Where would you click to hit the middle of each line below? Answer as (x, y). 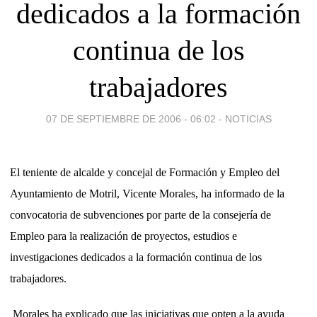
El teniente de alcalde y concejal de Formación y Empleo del (145, 172)
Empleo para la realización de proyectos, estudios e (123, 236)
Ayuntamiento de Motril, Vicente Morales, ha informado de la (147, 193)
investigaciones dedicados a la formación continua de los (136, 257)
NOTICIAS (248, 119)
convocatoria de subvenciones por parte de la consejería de (140, 214)
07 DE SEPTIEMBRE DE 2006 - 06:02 (131, 119)
